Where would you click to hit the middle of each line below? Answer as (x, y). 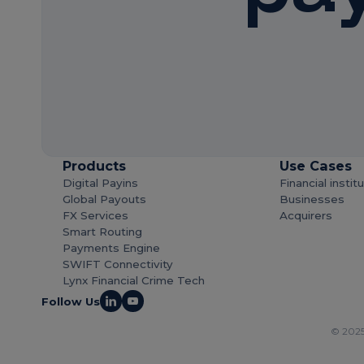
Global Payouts (105, 199)
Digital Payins (101, 183)
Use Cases (315, 166)
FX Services (96, 216)
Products (95, 166)
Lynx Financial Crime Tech (134, 281)
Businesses (312, 199)
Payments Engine (112, 248)
